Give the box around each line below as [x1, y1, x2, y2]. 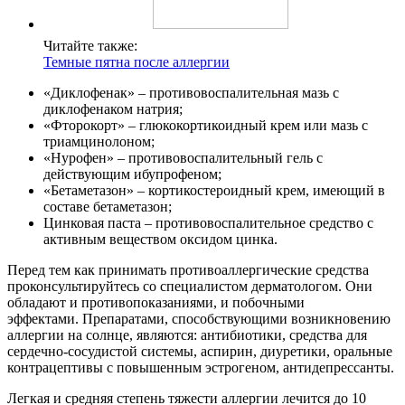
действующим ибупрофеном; [43, 166, 221, 183]
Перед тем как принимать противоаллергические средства [7, 262, 369, 278]
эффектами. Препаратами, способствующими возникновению [7, 311, 391, 327]
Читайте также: [43, 38, 137, 54]
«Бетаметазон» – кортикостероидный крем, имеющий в [43, 183, 385, 199]
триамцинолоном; [43, 134, 155, 150]
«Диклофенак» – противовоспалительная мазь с [43, 85, 339, 101]
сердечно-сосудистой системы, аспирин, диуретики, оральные [7, 344, 392, 360]
